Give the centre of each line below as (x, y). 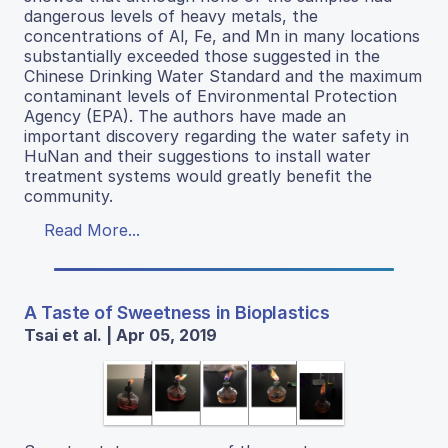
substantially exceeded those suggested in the (202, 56)
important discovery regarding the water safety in (216, 136)
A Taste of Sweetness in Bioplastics (177, 313)
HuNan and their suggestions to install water (197, 156)
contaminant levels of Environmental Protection (210, 96)
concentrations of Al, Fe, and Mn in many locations (222, 36)
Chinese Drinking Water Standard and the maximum (223, 76)
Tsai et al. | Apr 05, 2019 (120, 335)
